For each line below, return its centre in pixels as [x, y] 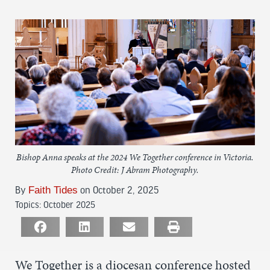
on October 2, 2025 [118, 189]
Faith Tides [53, 190]
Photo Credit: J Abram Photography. [135, 170]
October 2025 [69, 204]
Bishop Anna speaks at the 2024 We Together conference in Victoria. [135, 157]
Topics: [29, 204]
